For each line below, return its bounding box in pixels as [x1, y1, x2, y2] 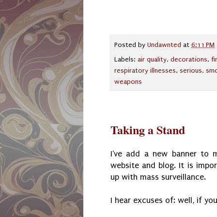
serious [180, 66, 202, 75]
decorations [170, 55, 207, 63]
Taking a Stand [110, 121, 185, 138]
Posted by [114, 41, 147, 49]
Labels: [114, 55, 138, 63]
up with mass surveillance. [110, 172, 206, 182]
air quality [138, 55, 167, 63]
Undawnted [147, 41, 181, 49]
